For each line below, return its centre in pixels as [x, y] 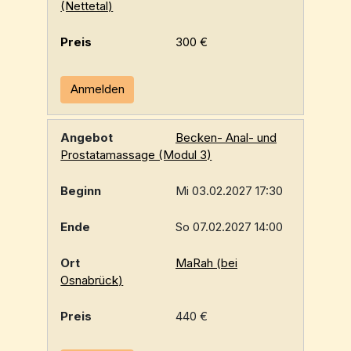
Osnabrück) [92, 280]
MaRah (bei [206, 262]
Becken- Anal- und [226, 137]
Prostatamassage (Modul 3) [136, 154]
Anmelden [97, 89]
